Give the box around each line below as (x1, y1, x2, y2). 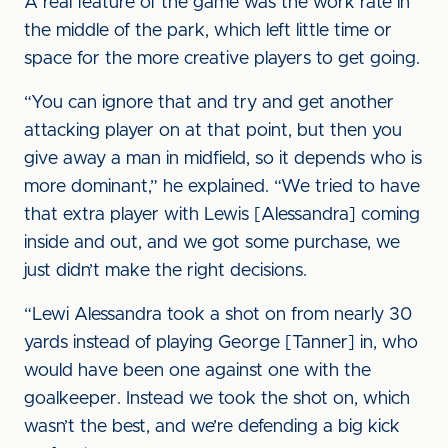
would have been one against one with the (24, 362, 371, 380)
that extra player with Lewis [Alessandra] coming (24, 206, 420, 224)
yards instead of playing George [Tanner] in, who (24, 334, 418, 352)
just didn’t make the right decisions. (24, 262, 307, 280)
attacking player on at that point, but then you (24, 122, 402, 140)
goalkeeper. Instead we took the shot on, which (24, 390, 410, 408)
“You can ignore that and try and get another (24, 94, 394, 112)
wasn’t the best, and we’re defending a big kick (24, 418, 400, 436)
